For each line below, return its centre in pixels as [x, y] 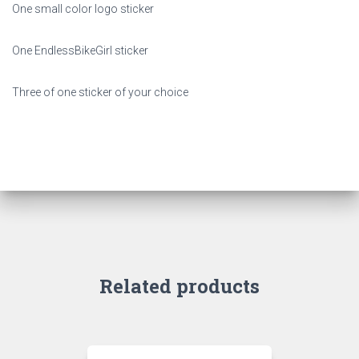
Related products [179, 286]
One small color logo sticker [83, 9]
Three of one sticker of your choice [100, 93]
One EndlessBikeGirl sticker [80, 51]
